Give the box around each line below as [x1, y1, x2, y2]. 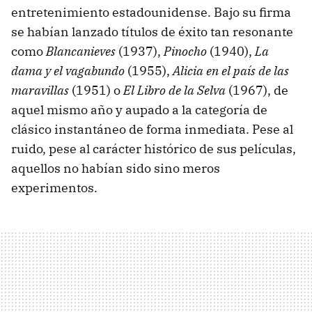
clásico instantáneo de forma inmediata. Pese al [11, 120, 293, 137]
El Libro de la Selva [123, 81, 226, 98]
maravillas [11, 81, 69, 98]
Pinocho [164, 42, 207, 59]
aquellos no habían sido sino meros [11, 159, 220, 176]
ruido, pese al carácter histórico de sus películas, [11, 140, 296, 157]
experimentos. [11, 179, 97, 196]
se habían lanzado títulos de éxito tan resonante [11, 23, 293, 40]
